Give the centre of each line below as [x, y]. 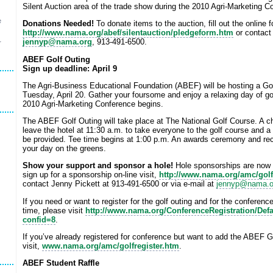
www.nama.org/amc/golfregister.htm [110, 246]
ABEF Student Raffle [61, 263]
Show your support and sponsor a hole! [97, 166]
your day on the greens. [64, 149]
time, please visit [54, 210]
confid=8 [39, 219]
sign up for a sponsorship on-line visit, [90, 175]
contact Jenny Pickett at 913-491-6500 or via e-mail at [119, 184]
